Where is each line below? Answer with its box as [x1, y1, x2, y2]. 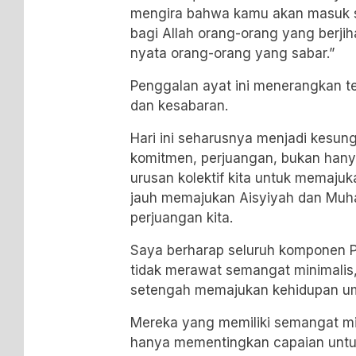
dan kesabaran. [130, 97, 228, 114]
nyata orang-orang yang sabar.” [130, 44, 335, 61]
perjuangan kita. [130, 209, 233, 226]
